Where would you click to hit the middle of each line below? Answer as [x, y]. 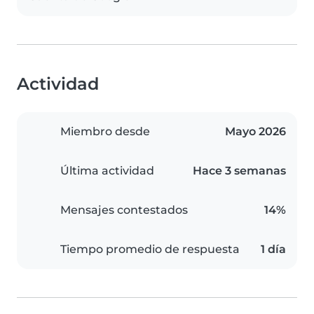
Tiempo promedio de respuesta [150, 250]
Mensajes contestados [124, 210]
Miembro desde [105, 132]
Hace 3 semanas [239, 171]
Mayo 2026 [255, 132]
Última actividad [107, 171]
